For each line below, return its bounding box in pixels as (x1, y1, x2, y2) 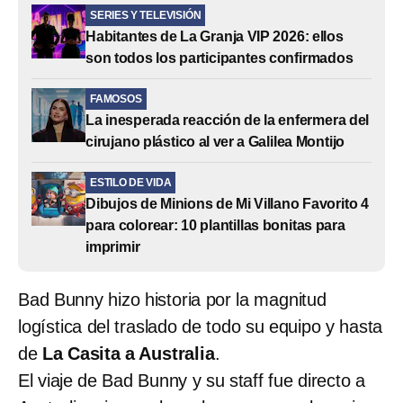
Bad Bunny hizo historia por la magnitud (18, 289, 327, 309)
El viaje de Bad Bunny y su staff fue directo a (18, 370, 365, 390)
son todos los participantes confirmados (85, 49, 354, 66)
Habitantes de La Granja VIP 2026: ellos (85, 28, 344, 44)
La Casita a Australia (42, 343, 215, 363)
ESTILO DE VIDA (90, 175, 172, 189)
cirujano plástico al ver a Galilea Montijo (85, 133, 345, 149)
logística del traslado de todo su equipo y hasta (18, 316, 383, 336)
